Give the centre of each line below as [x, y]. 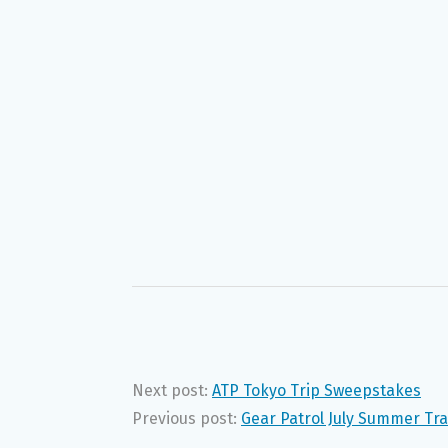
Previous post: [186, 418]
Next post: [172, 390]
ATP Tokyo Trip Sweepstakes [316, 390]
